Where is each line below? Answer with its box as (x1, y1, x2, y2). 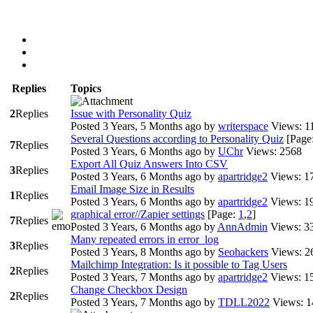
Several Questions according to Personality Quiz (71, 133, 284, 145)
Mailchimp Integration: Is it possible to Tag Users (71, 259, 287, 270)
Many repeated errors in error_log (71, 233, 219, 245)
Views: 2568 (246, 145, 302, 157)
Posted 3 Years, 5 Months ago (71, 120, 204, 132)
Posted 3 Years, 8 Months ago (71, 246, 204, 258)
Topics (71, 82, 101, 94)
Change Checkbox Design (71, 284, 187, 296)
